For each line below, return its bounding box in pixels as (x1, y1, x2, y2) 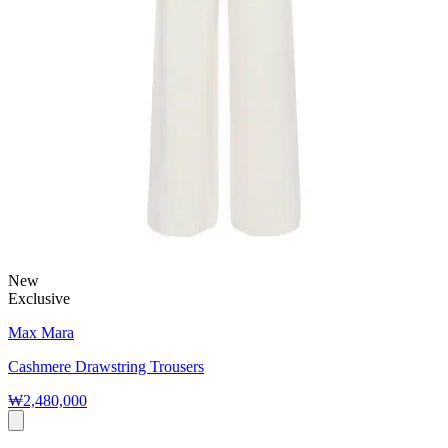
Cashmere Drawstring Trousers (8, 358, 204, 376)
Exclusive (8, 290, 70, 308)
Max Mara (8, 324, 74, 342)
